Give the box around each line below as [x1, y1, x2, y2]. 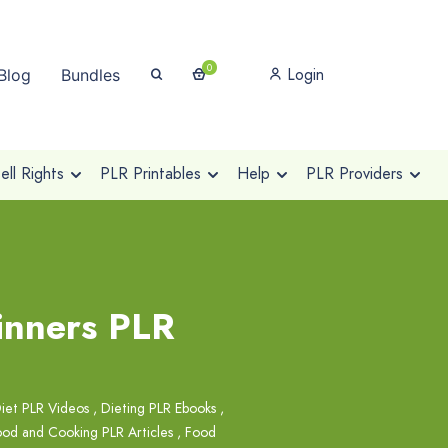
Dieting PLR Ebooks [101, 398, 216, 418]
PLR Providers [305, 162, 403, 185]
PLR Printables [99, 162, 201, 185]
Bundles [61, 65, 120, 85]
